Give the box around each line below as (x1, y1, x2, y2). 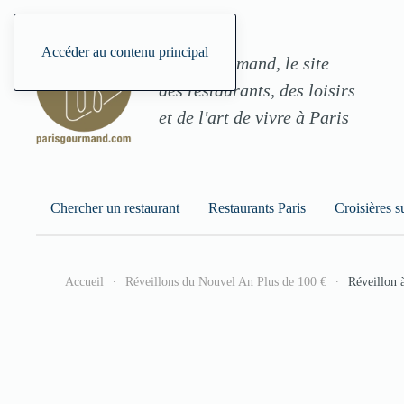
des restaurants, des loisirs (159, 80, 355, 101)
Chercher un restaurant (50, 199, 179, 216)
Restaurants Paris (208, 199, 306, 216)
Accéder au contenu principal (41, 44, 208, 60)
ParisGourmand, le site (159, 53, 329, 74)
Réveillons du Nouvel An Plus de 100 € (125, 275, 326, 289)
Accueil (65, 275, 104, 289)
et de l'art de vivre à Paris (159, 107, 349, 128)
